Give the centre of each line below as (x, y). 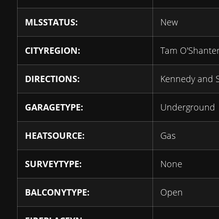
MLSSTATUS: (51, 22)
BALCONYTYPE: (57, 192)
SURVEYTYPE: (53, 164)
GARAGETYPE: (54, 107)
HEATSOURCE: (55, 136)
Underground (188, 107)
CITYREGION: (53, 51)
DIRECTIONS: (52, 79)
